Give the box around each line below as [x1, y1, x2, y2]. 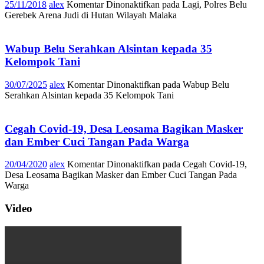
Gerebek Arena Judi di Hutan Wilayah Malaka [5, 10, 177, 21]
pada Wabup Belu [160, 79, 229, 90]
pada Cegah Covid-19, [160, 159, 247, 170]
